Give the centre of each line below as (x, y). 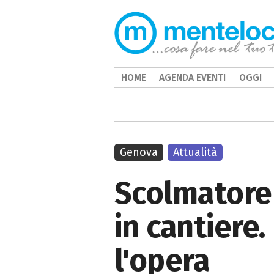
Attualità (195, 152)
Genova (139, 152)
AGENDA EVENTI (193, 77)
